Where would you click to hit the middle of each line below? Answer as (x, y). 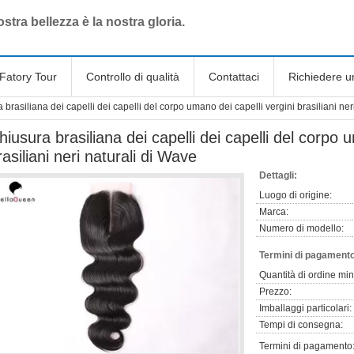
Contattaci (234, 77)
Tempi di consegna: (301, 325)
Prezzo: (275, 292)
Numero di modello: (301, 228)
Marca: (274, 212)
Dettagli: (278, 175)
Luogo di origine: (296, 195)
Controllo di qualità (133, 77)
